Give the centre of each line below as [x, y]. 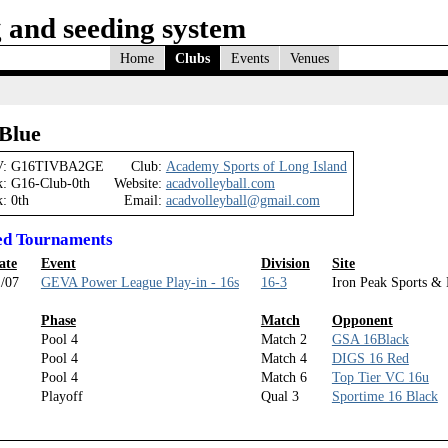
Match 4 [283, 357]
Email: [142, 200]
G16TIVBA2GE [57, 166]
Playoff [61, 395]
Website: [137, 183]
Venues [309, 57]
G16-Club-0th [50, 183]
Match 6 [283, 376]
